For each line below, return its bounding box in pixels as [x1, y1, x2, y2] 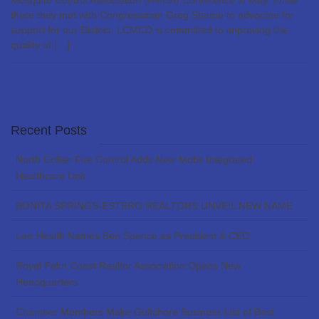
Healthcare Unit [16, 170, 85, 182]
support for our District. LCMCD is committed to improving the [11, 24, 288, 36]
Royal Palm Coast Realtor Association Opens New [16, 260, 241, 272]
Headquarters [16, 276, 78, 288]
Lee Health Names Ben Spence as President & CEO [16, 230, 250, 242]
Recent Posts [11, 123, 87, 138]
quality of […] [11, 39, 70, 51]
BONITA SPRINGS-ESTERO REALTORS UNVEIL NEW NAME [16, 200, 293, 212]
